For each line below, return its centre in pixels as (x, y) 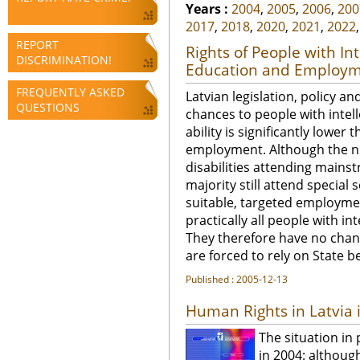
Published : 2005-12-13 (237, 279)
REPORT (37, 45)
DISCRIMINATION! (64, 60)
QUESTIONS (48, 107)
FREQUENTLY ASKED (70, 92)
